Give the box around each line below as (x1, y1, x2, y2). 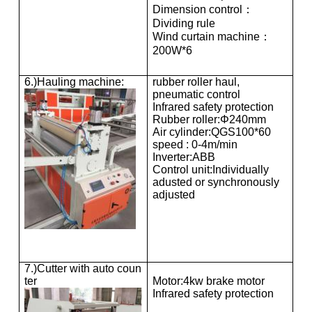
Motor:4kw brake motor (152, 274, 265, 287)
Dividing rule (152, 17, 215, 29)
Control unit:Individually (152, 163, 269, 175)
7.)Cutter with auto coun (24, 262, 141, 274)
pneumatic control (152, 88, 240, 100)
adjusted (152, 188, 195, 201)
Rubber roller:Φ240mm (152, 113, 266, 125)
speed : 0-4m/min (152, 138, 237, 150)
